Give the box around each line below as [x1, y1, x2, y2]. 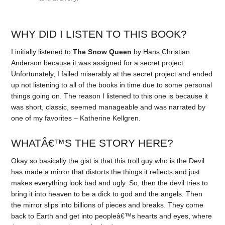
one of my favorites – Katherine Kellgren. [11, 114, 141, 122]
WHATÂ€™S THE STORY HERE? [11, 137, 174, 149]
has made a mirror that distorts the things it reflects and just [11, 168, 200, 176]
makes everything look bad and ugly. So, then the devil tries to [11, 179, 208, 187]
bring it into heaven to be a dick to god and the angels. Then [11, 190, 203, 198]
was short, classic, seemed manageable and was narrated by [11, 102, 206, 111]
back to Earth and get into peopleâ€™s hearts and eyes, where [11, 212, 212, 220]
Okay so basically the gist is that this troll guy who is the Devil [11, 157, 205, 165]
